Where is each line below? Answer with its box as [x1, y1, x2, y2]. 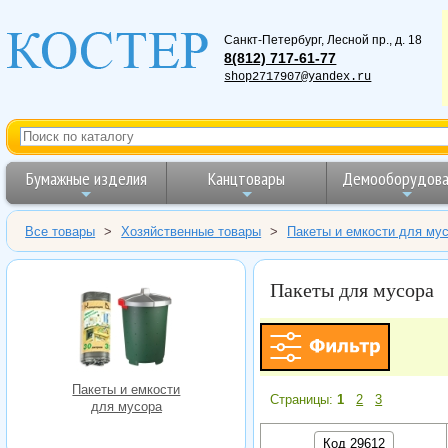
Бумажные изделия [25, 166, 147, 190]
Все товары [25, 223, 96, 239]
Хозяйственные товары [121, 223, 262, 239]
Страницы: [270, 392, 338, 408]
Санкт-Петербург [224, 32, 322, 47]
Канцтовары [208, 166, 286, 190]
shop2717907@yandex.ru [224, 69, 372, 84]
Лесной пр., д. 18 [327, 32, 423, 47]
